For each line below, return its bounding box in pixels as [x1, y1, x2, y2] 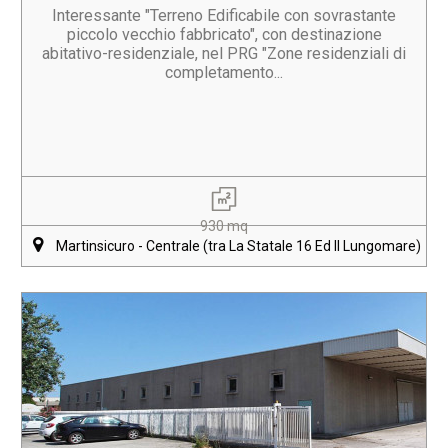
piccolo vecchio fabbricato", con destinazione [66, 25, 382, 44]
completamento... [165, 63, 283, 82]
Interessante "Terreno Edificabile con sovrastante [52, 6, 396, 25]
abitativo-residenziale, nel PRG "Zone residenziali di [42, 44, 406, 63]
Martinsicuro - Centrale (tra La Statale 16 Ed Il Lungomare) [55, 238, 421, 254]
